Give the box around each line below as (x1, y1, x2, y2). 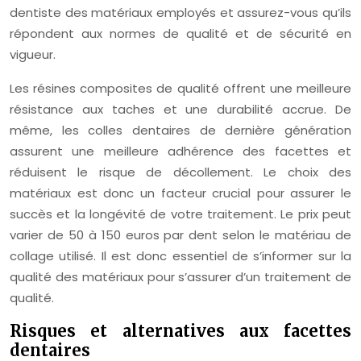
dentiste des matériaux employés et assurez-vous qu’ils (10, 4, 351, 21)
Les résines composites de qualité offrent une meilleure (10, 80, 351, 97)
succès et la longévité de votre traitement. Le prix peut (10, 205, 351, 222)
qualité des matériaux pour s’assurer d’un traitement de (10, 268, 351, 285)
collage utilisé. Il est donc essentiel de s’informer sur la (10, 247, 351, 264)
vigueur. (10, 46, 56, 63)
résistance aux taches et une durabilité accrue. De (10, 101, 351, 118)
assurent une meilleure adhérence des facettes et (10, 143, 351, 160)
